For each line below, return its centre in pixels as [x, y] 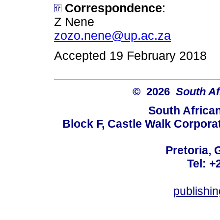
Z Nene [74, 22]
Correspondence [113, 8]
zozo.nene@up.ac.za [112, 35]
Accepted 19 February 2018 [130, 55]
